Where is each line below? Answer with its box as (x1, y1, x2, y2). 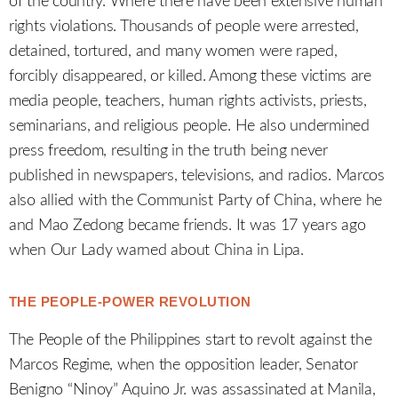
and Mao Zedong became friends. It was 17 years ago (9, 217, 366, 234)
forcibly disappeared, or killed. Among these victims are (9, 68, 371, 84)
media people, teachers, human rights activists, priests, (9, 92, 367, 109)
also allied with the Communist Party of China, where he (9, 192, 383, 209)
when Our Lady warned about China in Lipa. (9, 242, 304, 259)
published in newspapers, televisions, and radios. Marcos (9, 167, 385, 184)
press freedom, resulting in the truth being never (9, 142, 328, 159)
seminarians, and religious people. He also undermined (9, 117, 370, 134)
